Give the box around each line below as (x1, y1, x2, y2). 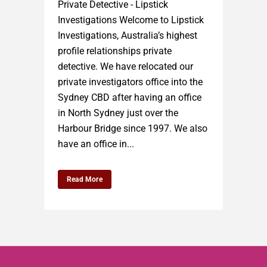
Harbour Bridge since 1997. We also (58, 122, 207, 134)
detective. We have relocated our (58, 60, 193, 72)
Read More (67, 175, 103, 184)
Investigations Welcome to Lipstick (58, 14, 204, 26)
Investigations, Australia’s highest (58, 29, 197, 41)
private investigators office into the (58, 76, 203, 88)
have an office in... (58, 138, 134, 150)
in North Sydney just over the (58, 107, 178, 119)
